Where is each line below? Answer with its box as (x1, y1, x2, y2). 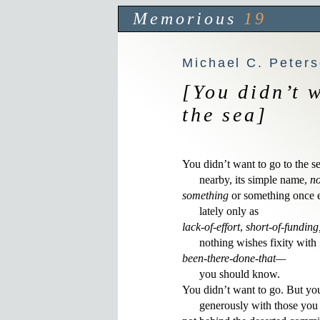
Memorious (133, 9, 236, 28)
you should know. (182, 268, 283, 280)
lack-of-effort (182, 221, 240, 233)
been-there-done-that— (182, 252, 286, 264)
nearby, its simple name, (182, 174, 310, 186)
